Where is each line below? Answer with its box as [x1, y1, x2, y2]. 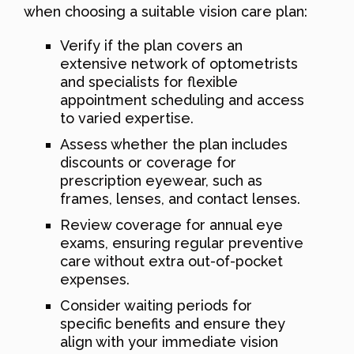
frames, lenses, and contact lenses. [60, 190, 300, 207]
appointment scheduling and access [60, 91, 304, 108]
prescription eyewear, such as [60, 171, 262, 189]
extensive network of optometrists [60, 55, 298, 72]
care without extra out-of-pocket [60, 252, 283, 269]
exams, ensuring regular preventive [60, 234, 303, 251]
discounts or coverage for [60, 153, 236, 171]
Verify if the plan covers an [60, 36, 243, 54]
